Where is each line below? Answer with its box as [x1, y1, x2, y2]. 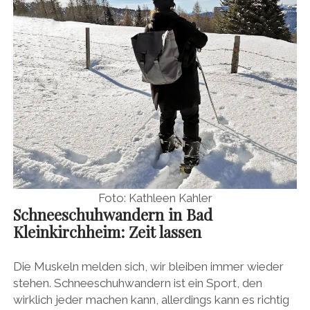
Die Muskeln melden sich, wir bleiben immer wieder [12, 259, 284, 274]
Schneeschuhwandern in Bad [12, 203, 212, 225]
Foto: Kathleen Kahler [98, 190, 212, 205]
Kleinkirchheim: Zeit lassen [12, 221, 201, 242]
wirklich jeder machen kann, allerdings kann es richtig [12, 293, 289, 307]
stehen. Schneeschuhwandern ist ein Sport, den [12, 276, 262, 291]
